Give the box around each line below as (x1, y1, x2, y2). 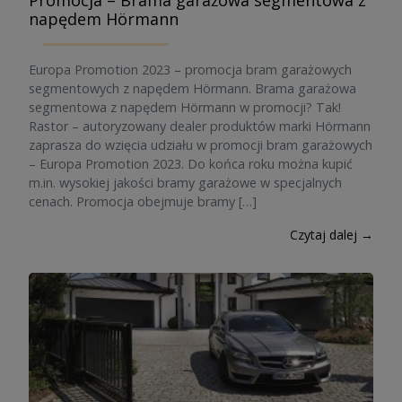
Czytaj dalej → (290, 226, 373, 243)
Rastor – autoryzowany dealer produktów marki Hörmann (29, 118, 371, 135)
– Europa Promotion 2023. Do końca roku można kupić (29, 155, 353, 172)
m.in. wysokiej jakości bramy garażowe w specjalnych (29, 174, 342, 191)
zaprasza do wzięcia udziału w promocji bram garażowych (29, 136, 372, 153)
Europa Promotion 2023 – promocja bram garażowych (29, 61, 352, 78)
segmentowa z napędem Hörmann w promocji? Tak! (29, 99, 341, 116)
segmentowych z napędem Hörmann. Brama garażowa (29, 80, 356, 97)
